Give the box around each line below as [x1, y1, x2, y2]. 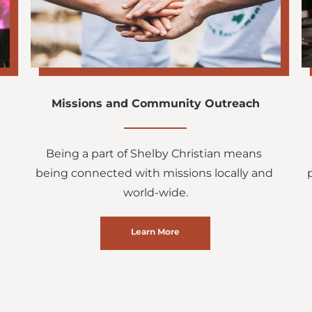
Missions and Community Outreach [51, 96, 260, 110]
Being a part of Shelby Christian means [46, 146, 263, 160]
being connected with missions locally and [35, 166, 273, 180]
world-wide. [123, 185, 188, 199]
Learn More [131, 226, 180, 237]
